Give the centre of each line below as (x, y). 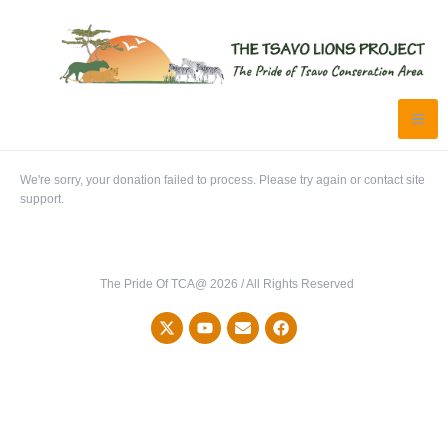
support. (42, 198)
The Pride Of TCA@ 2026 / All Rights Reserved (226, 283)
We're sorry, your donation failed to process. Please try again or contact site (222, 179)
